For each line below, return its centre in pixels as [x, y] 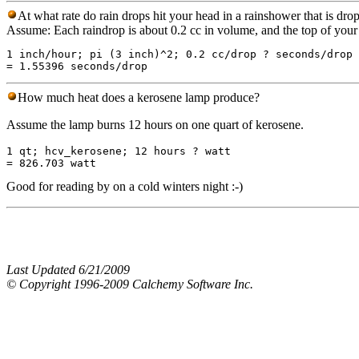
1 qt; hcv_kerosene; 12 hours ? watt [119, 151]
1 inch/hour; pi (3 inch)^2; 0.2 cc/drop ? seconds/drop [179, 54]
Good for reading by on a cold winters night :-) [125, 187]
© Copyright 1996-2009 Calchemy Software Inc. [130, 284]
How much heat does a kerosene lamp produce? [139, 98]
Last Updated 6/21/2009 [68, 270]
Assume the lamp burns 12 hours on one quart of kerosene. [155, 125]
